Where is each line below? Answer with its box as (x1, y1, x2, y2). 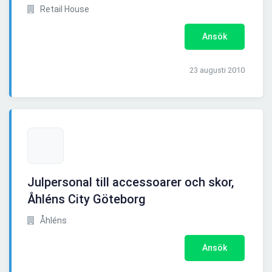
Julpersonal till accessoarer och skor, (27, 175, 234, 190)
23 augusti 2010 (189, 66, 245, 75)
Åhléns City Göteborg (27, 192, 146, 207)
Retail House (38, 4, 89, 15)
